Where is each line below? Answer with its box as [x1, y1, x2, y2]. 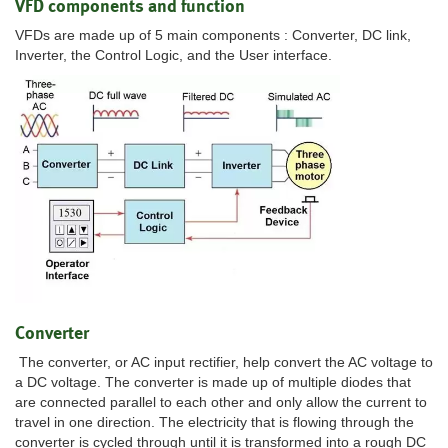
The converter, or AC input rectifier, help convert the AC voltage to [15, 354, 433, 371]
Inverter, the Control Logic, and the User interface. [15, 47, 332, 64]
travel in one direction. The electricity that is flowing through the [15, 414, 414, 431]
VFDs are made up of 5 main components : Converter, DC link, [15, 27, 411, 44]
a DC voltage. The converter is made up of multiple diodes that [15, 374, 411, 391]
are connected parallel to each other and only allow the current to [15, 394, 427, 411]
